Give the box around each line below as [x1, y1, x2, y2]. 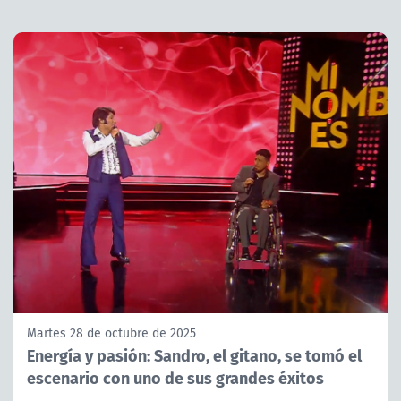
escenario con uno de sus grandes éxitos [27, 364, 324, 389]
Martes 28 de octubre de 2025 [27, 323, 196, 342]
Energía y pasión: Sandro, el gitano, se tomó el [27, 342, 362, 367]
